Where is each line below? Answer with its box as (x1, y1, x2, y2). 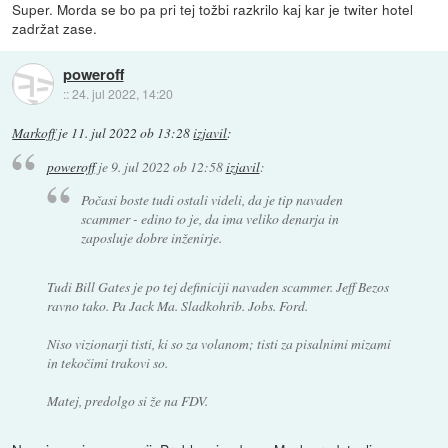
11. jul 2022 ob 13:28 (71, 124, 191, 143)
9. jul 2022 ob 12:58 (110, 157, 223, 177)
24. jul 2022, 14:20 (71, 84, 173, 102)
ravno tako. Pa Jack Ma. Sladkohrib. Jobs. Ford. (46, 295, 308, 315)
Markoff (12, 124, 56, 143)
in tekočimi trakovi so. (46, 352, 168, 372)
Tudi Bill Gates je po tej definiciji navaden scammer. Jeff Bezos (46, 276, 389, 296)
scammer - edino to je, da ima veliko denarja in (81, 208, 340, 228)
